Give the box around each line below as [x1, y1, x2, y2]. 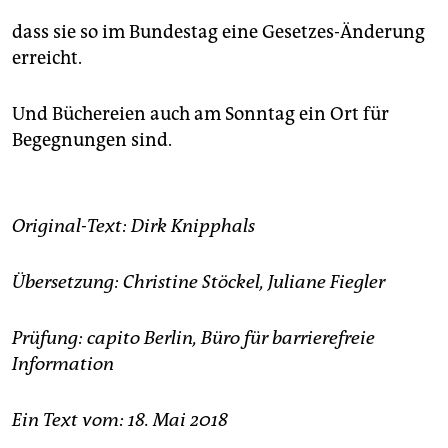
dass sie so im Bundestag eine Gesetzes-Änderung [12, 21, 425, 44]
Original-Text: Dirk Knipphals [12, 215, 255, 238]
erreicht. [12, 47, 82, 70]
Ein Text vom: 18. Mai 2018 [12, 409, 228, 432]
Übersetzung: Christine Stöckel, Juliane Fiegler [12, 271, 385, 294]
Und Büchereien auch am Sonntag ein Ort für [12, 103, 389, 126]
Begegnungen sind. [12, 129, 172, 152]
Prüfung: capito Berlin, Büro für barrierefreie [12, 327, 375, 350]
